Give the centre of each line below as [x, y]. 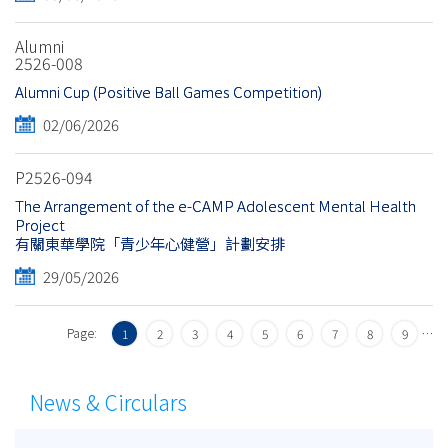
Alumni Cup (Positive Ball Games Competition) [168, 92]
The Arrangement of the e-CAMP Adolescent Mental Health [215, 206]
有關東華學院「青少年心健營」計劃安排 [150, 244]
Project [40, 225]
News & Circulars [108, 402]
